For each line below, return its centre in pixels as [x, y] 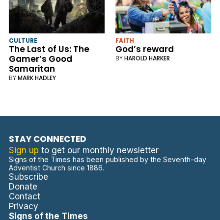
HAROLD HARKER [147, 58]
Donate [23, 187]
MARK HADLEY [37, 78]
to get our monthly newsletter [98, 151]
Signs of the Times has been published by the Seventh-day [107, 160]
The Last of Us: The [49, 49]
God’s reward [144, 49]
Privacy [23, 206]
